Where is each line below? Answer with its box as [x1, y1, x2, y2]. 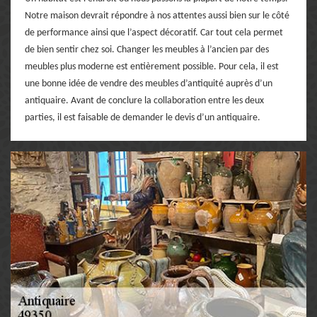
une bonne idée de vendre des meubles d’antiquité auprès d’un [25, 78, 272, 89]
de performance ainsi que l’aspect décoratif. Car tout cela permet [25, 27, 283, 38]
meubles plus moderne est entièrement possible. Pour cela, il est [25, 61, 279, 72]
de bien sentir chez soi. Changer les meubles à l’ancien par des [25, 44, 269, 55]
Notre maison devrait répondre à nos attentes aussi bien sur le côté [25, 10, 289, 21]
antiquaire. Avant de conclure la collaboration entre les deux [25, 95, 264, 106]
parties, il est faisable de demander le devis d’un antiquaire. [25, 112, 260, 123]
